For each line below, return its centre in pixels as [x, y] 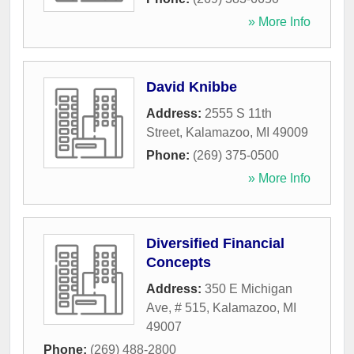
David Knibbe [192, 87]
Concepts [179, 263]
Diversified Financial [215, 244]
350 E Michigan [249, 289]
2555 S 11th [238, 114]
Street [163, 133]
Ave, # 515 [176, 308]
